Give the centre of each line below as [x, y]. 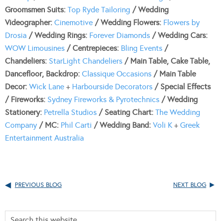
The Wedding [178, 112]
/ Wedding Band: [122, 125]
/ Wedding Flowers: [128, 22]
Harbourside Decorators [112, 86]
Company [21, 125]
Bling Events [142, 48]
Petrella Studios [70, 112]
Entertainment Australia [44, 138]
